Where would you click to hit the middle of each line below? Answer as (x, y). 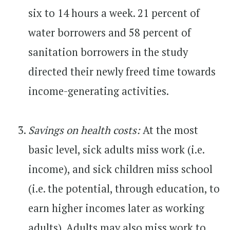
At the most (169, 130)
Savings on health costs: (84, 130)
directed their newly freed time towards (122, 71)
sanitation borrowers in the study (108, 52)
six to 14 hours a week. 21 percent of (114, 13)
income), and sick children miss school (120, 169)
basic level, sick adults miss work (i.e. (116, 149)
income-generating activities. (99, 91)
